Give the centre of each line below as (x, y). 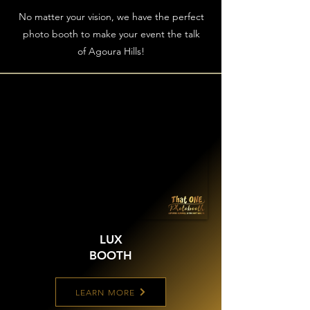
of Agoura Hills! (111, 51)
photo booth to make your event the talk (111, 34)
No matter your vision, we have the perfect (111, 17)
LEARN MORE (105, 292)
